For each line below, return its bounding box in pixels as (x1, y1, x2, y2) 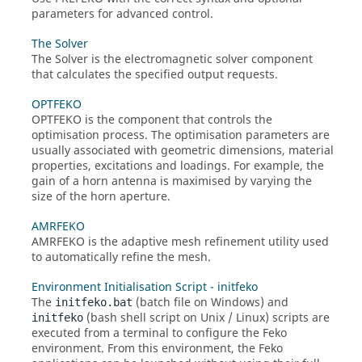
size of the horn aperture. (32, 188, 170, 205)
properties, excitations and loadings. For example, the (32, 158, 324, 175)
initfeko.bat (55, 296, 133, 309)
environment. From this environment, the (32, 340, 259, 357)
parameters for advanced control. (32, 6, 213, 23)
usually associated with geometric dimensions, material (32, 142, 334, 159)
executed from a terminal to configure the (32, 325, 263, 342)
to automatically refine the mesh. (32, 249, 211, 266)
